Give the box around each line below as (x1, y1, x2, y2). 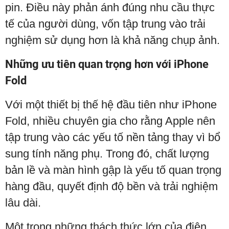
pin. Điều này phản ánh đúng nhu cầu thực (5, 1, 215, 14)
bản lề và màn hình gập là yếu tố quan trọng (5, 164, 221, 177)
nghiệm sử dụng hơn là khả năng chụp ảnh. (5, 34, 220, 47)
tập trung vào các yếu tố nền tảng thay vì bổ (5, 131, 220, 144)
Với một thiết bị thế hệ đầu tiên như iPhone (5, 98, 217, 111)
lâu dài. (5, 196, 41, 210)
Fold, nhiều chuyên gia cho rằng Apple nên (5, 114, 215, 128)
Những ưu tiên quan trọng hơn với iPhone (5, 58, 209, 71)
